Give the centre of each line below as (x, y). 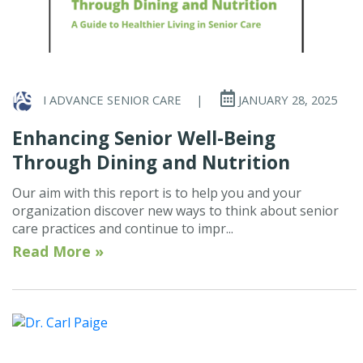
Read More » (58, 251)
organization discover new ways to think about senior (175, 210)
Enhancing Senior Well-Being (144, 138)
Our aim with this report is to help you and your (157, 192)
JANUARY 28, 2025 (286, 100)
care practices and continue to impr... (123, 228)
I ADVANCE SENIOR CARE (114, 100)
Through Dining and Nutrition (151, 162)
